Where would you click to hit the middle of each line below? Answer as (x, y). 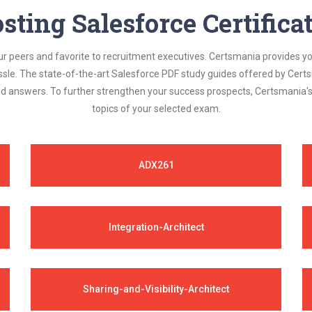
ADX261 (156, 165)
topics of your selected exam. (156, 109)
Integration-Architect (156, 227)
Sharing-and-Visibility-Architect (156, 289)
